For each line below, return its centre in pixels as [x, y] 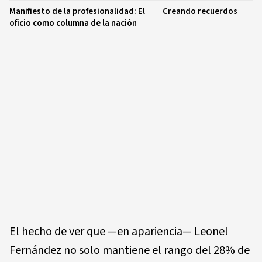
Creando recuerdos [200, 11]
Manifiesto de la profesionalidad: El [77, 11]
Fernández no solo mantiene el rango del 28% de [130, 250]
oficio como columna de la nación [73, 23]
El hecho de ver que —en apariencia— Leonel [119, 232]
